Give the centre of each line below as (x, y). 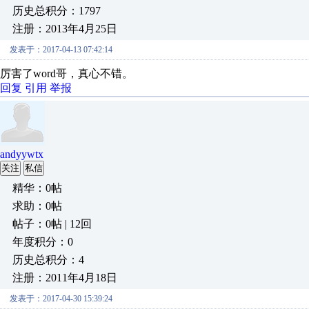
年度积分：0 (43, 242)
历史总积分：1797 (57, 11)
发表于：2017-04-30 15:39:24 (61, 299)
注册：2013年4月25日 (65, 29)
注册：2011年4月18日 (65, 278)
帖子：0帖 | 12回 (52, 224)
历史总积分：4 (48, 260)
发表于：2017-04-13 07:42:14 (61, 50)
